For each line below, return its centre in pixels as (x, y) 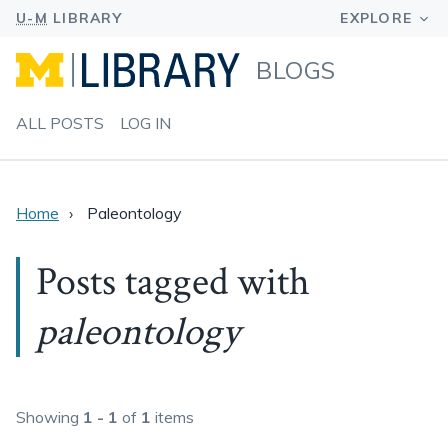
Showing (49, 417)
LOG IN (145, 123)
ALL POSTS (60, 123)
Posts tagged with (173, 282)
